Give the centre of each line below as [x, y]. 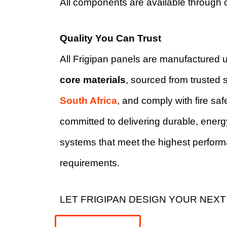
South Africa [88, 101]
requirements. [89, 163]
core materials [92, 80]
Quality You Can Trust [110, 39]
